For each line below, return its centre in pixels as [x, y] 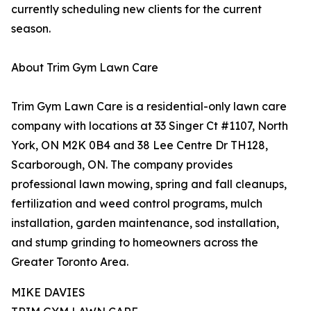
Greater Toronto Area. [70, 262]
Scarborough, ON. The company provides [122, 165]
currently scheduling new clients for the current [136, 9]
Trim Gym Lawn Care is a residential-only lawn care [149, 107]
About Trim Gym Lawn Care [85, 68]
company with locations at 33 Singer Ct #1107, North [150, 126]
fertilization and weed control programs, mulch [137, 204]
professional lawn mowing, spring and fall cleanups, [149, 184]
